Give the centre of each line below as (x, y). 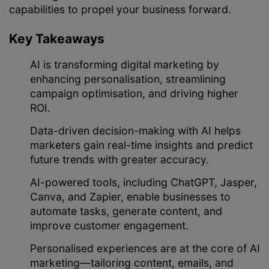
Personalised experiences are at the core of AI (145, 248)
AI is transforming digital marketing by (125, 64)
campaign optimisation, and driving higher (134, 93)
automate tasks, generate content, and (126, 211)
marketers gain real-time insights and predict (141, 145)
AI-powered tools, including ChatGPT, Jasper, (144, 182)
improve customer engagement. (109, 225)
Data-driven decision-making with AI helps (135, 130)
